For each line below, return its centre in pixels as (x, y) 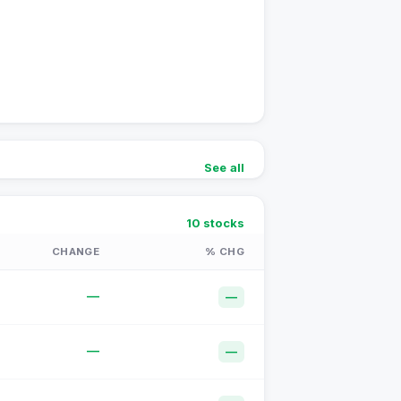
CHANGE (75, 252)
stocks (222, 223)
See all (224, 167)
